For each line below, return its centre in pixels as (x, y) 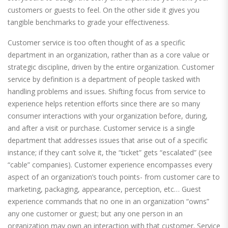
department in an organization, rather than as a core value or (108, 55)
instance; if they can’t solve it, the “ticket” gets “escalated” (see (110, 153)
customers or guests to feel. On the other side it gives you (104, 10)
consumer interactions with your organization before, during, (108, 116)
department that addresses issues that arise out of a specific (108, 140)
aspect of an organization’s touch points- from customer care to (114, 177)
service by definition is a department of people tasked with (104, 79)
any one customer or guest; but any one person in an (95, 214)
